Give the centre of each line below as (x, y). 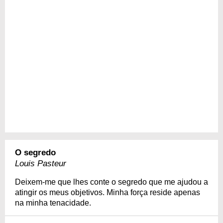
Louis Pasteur (41, 163)
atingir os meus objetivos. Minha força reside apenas (108, 192)
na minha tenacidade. (53, 203)
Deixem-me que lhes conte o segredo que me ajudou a (111, 182)
